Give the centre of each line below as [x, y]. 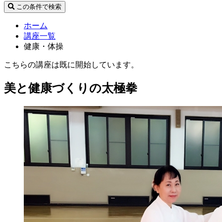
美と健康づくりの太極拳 [71, 88]
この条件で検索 [38, 7]
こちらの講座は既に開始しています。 [71, 65]
